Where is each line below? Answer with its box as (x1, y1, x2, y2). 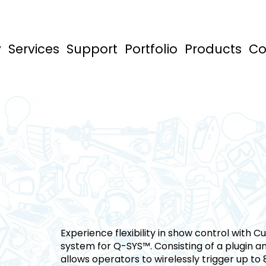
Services (8, 40, 60, 58)
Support (66, 40, 118, 58)
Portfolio (125, 40, 178, 58)
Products (185, 40, 242, 58)
